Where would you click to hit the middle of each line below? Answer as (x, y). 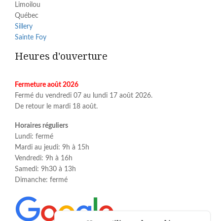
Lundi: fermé (34, 137)
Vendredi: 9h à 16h (44, 159)
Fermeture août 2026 (47, 85)
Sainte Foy (31, 38)
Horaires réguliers (41, 126)
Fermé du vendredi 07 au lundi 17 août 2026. (84, 96)
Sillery (24, 27)
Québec (27, 16)
